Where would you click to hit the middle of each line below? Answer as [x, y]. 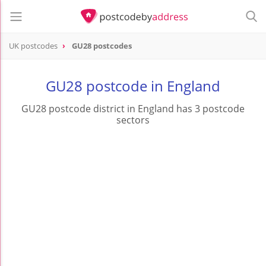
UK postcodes [33, 46]
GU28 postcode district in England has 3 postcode [133, 109]
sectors [133, 120]
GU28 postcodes [102, 46]
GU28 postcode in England [133, 86]
